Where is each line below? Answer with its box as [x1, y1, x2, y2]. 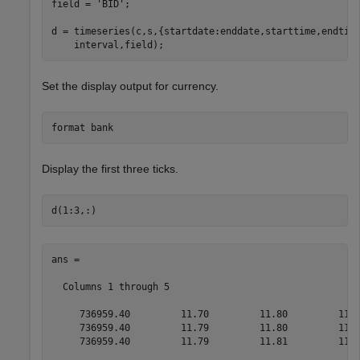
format [51, 121, 91, 133]
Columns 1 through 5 [51, 280, 170, 292]
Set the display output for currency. [42, 80, 219, 93]
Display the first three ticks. [42, 162, 178, 176]
